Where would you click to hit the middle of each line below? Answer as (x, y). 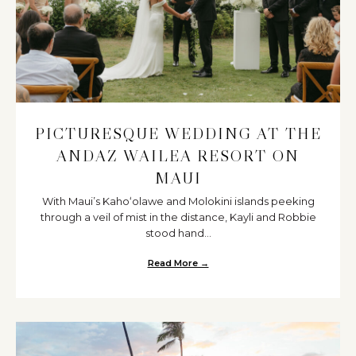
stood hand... (178, 232)
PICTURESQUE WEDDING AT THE (178, 133)
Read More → (178, 263)
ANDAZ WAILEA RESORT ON (178, 155)
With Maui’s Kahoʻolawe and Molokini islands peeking (178, 201)
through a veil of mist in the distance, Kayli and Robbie (178, 217)
